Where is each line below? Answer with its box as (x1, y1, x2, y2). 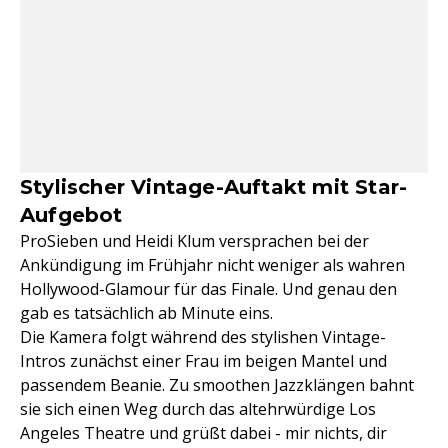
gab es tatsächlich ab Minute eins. (20, 302, 273, 325)
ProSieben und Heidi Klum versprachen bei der (20, 230, 369, 253)
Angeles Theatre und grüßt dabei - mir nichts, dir (20, 422, 387, 445)
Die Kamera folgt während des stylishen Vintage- (20, 326, 386, 349)
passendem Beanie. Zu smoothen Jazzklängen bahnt (20, 374, 414, 397)
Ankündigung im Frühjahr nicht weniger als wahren (20, 254, 405, 277)
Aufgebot (20, 203, 123, 228)
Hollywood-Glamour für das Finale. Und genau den (20, 278, 397, 301)
